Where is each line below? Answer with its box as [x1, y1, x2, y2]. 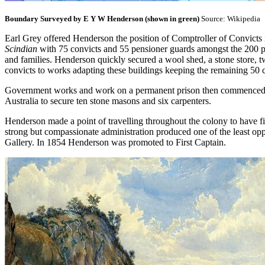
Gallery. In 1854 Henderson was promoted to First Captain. [5, 137, 226, 147]
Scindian [5, 43, 37, 54]
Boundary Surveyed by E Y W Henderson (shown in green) [5, 14, 199, 23]
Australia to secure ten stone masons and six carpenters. [5, 95, 211, 106]
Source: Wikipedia [199, 14, 260, 23]
